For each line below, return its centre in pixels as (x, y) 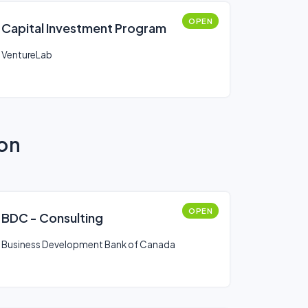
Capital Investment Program (84, 28)
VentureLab (27, 55)
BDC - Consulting (52, 218)
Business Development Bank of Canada (88, 244)
